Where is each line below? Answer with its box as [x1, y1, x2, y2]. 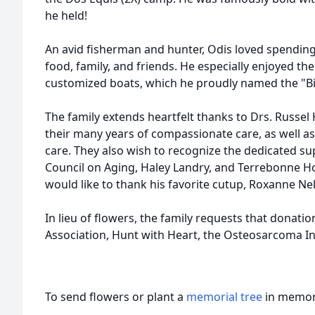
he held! [45, 8, 87, 23]
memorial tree [186, 289, 262, 304]
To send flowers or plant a [45, 289, 186, 304]
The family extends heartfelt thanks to [45, 109, 250, 124]
